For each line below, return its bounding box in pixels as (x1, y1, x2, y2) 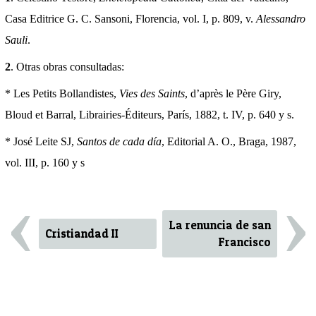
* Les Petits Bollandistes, (5, 87, 119, 99)
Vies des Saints (119, 87, 185, 99)
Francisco (218, 235, 271, 250)
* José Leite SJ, (5, 135, 77, 147)
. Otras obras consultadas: (11, 61, 124, 73)
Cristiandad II (45, 226, 119, 241)
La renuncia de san (169, 218, 271, 233)
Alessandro (256, 13, 305, 25)
